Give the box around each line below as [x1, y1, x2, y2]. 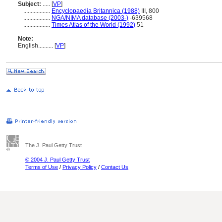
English [18, 42, 38, 49]
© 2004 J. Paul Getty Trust [25, 157, 90, 163]
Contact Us [101, 164, 128, 170]
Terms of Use [25, 164, 58, 170]
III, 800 [140, 7, 159, 14]
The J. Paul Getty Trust [25, 142, 82, 148]
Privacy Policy [62, 164, 97, 170]
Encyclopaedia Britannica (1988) [52, 7, 140, 14]
